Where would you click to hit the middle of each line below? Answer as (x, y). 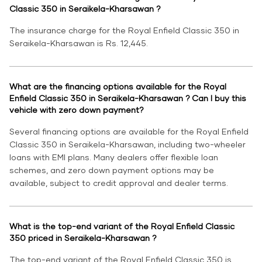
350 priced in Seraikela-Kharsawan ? (83, 238)
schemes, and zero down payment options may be (112, 170)
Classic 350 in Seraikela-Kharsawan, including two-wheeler (127, 144)
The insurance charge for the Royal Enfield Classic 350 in (124, 30)
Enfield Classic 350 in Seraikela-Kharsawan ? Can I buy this (128, 98)
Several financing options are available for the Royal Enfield (129, 132)
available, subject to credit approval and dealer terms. (119, 183)
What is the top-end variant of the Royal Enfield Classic (122, 226)
